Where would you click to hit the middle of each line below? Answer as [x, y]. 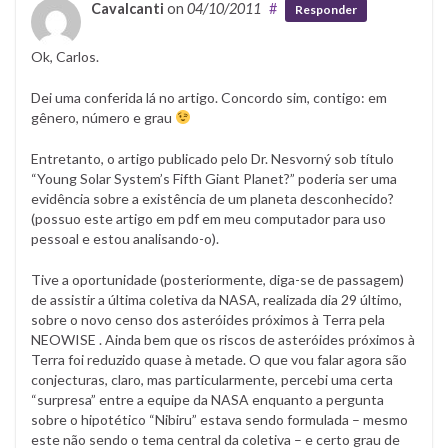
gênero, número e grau [103, 117]
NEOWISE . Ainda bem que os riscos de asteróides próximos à [223, 339]
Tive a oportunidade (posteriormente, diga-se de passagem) [217, 279]
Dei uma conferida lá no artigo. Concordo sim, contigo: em [209, 97]
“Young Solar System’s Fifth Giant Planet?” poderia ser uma [214, 178]
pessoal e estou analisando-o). [125, 238]
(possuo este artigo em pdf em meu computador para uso [208, 218]
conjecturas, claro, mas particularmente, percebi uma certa [212, 379]
